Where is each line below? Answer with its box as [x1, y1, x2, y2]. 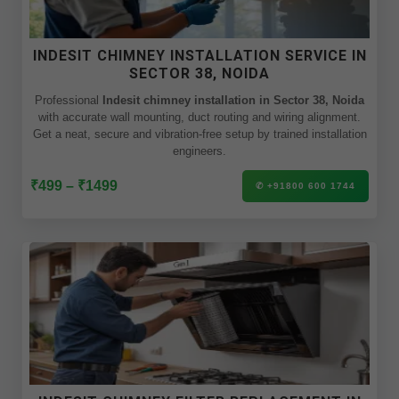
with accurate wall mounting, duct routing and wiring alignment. [38, 110, 361, 124]
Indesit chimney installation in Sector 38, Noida [102, 94, 364, 107]
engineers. [173, 144, 226, 158]
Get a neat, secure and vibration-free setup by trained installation [32, 127, 367, 141]
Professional [35, 94, 102, 107]
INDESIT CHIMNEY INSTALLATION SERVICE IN [32, 47, 367, 64]
